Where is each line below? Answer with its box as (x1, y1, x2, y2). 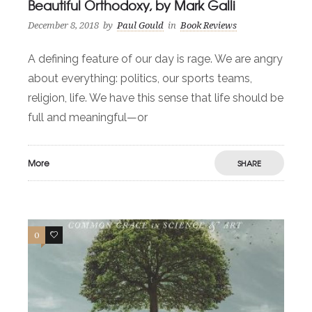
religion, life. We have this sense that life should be (28, 91, 283, 105)
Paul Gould (117, 20, 164, 31)
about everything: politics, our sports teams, (28, 72, 252, 86)
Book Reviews (180, 20, 237, 31)
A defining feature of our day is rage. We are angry (28, 52, 283, 66)
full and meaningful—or (28, 111, 148, 125)
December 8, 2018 (28, 20, 99, 31)
